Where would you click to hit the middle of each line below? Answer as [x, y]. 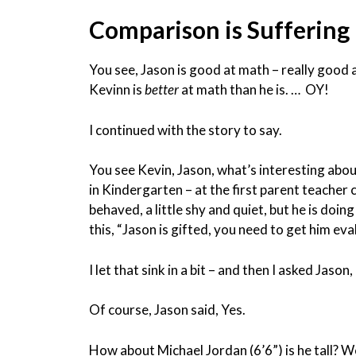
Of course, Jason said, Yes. [167, 310]
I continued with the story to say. [186, 130]
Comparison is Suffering [219, 30]
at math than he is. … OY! [254, 90]
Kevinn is [117, 90]
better [162, 90]
